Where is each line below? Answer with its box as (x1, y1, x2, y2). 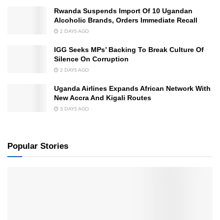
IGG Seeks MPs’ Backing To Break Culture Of (54, 46, 204, 54)
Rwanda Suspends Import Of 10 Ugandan (54, 7, 192, 15)
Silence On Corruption (54, 55, 129, 63)
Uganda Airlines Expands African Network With (54, 84, 211, 93)
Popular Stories (7, 141, 68, 151)
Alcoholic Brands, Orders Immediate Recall (54, 16, 197, 25)
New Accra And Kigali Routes (54, 94, 151, 102)
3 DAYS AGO (58, 107, 89, 112)
